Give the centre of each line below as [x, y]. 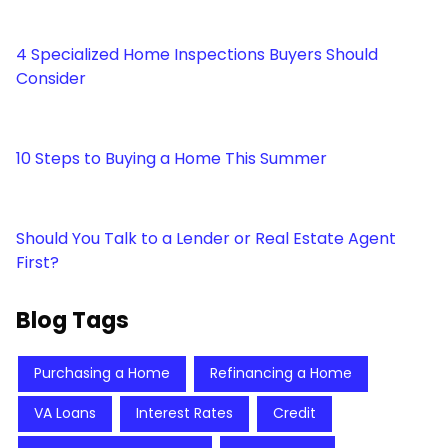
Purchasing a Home [102, 373]
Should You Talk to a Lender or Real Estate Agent [206, 239]
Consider [51, 79]
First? [37, 263]
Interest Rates [184, 413]
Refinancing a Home [281, 373]
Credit [294, 413]
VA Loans [65, 413]
